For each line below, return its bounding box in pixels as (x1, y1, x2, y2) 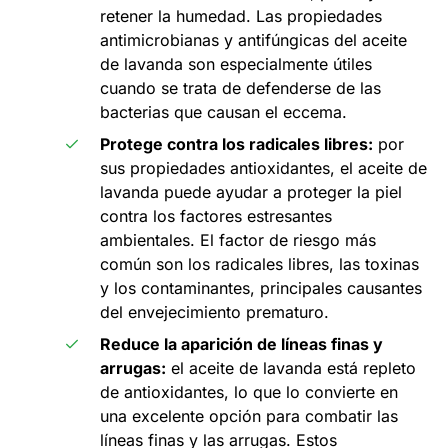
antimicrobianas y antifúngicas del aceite (100, 30, 407, 51)
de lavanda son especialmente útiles (100, 54, 372, 75)
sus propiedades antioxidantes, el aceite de (100, 158, 427, 179)
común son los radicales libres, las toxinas (100, 254, 419, 275)
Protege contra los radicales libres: (100, 134, 373, 155)
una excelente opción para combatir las (100, 406, 398, 427)
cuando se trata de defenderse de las (100, 78, 381, 99)
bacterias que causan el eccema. (100, 102, 347, 123)
